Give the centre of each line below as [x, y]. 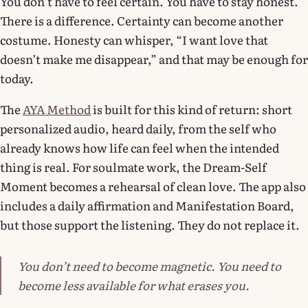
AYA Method [57, 109]
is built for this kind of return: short [191, 109]
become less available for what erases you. [134, 285]
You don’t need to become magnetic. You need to [150, 265]
